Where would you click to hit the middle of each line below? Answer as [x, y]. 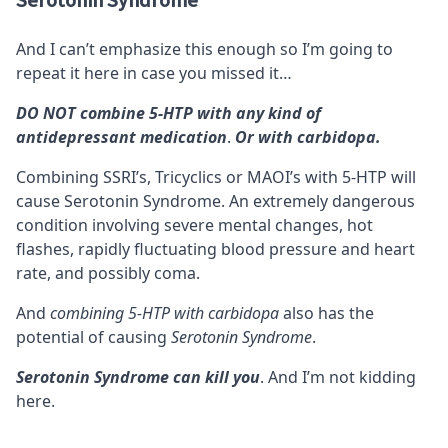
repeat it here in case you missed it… [154, 73]
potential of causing [93, 337]
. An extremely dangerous [318, 201]
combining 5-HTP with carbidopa [164, 313]
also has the [326, 313]
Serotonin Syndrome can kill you [138, 377]
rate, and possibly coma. [108, 273]
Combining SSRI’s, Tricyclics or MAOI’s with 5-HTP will [216, 177]
